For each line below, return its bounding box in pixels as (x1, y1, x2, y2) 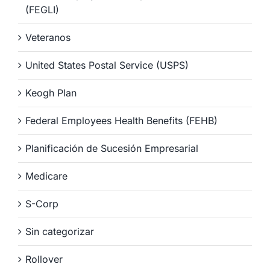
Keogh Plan (25, 86, 77, 99)
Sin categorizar (25, 225, 94, 237)
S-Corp (25, 197, 58, 210)
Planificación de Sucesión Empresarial (25, 142, 198, 154)
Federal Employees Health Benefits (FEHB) (25, 114, 218, 127)
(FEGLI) (25, 3, 59, 16)
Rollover (25, 253, 63, 265)
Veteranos (25, 31, 71, 43)
